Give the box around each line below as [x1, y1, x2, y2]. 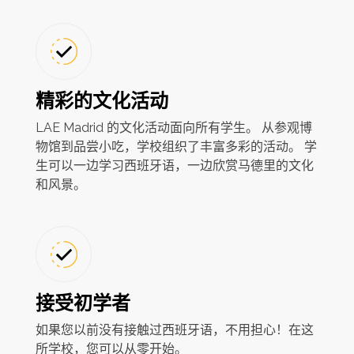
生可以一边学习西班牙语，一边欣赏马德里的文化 [35, 157, 314, 173]
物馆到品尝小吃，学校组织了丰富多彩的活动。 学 [35, 138, 317, 154]
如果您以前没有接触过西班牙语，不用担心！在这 [35, 322, 314, 338]
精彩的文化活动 [35, 88, 168, 112]
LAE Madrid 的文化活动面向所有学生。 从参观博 [35, 119, 312, 135]
